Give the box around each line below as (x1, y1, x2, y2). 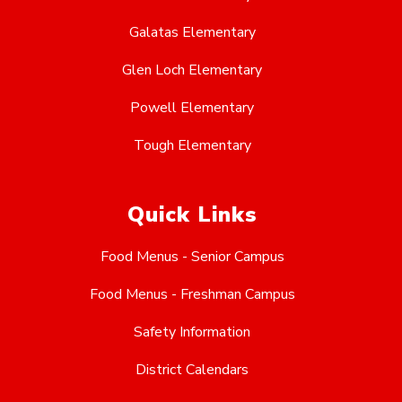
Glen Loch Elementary (122, 60, 262, 81)
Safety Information (134, 322, 250, 343)
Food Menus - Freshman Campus (89, 284, 295, 305)
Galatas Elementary (128, 22, 256, 43)
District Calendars (135, 360, 249, 380)
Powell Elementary (130, 98, 254, 118)
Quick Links (127, 200, 258, 230)
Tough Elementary (133, 135, 251, 156)
